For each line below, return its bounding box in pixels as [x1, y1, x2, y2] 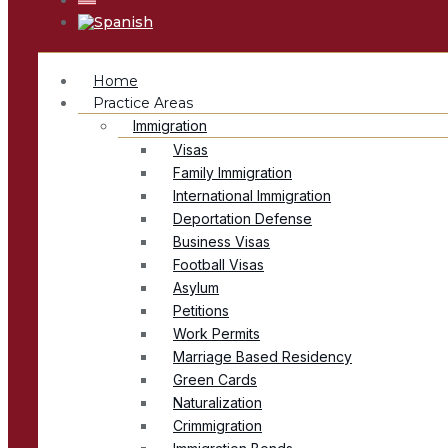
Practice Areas [93, 94, 193, 113]
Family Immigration [173, 164, 292, 182]
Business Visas [173, 233, 270, 251]
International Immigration [173, 187, 331, 205]
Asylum [173, 279, 219, 297]
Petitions [173, 302, 229, 320]
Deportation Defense [173, 210, 312, 228]
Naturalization [173, 394, 262, 412]
